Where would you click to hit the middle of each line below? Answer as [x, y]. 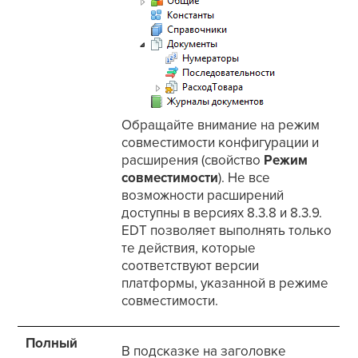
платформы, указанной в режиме [225, 284]
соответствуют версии [191, 266]
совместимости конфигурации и [221, 143]
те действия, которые [189, 249]
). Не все [245, 178]
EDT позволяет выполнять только [227, 231]
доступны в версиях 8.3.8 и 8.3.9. [222, 213]
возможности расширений [203, 196]
